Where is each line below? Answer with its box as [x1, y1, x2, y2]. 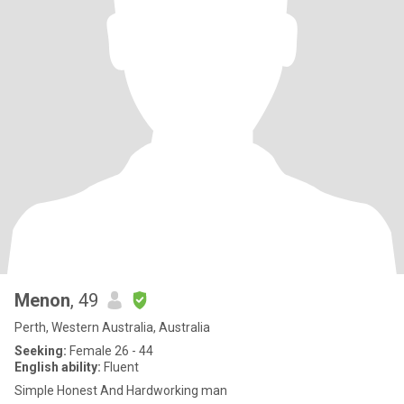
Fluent [101, 360, 139, 374]
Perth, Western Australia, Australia [14, 320, 210, 335]
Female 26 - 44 [67, 344, 153, 358]
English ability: [14, 360, 101, 374]
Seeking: [14, 344, 67, 358]
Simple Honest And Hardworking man [14, 383, 227, 398]
